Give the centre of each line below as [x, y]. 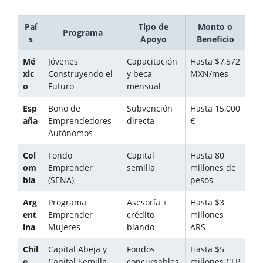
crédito [141, 215]
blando [141, 227]
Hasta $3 [207, 203]
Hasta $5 [207, 249]
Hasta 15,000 [215, 109]
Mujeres [64, 227]
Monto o [215, 27]
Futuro [61, 86]
